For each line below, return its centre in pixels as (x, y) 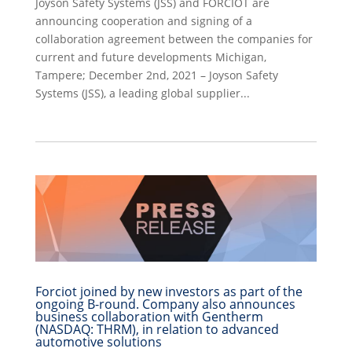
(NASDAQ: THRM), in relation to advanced (157, 329)
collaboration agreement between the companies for (174, 39)
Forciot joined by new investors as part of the (169, 291)
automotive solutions (98, 341)
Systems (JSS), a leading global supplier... (142, 93)
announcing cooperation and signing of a (143, 21)
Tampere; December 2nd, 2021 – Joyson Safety (156, 75)
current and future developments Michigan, (150, 57)
